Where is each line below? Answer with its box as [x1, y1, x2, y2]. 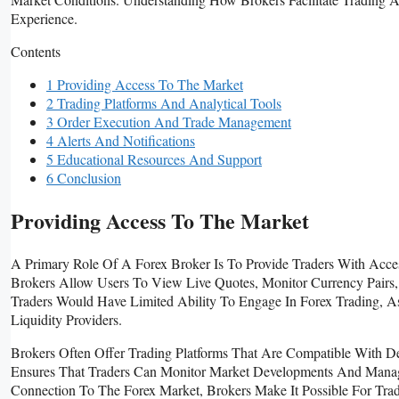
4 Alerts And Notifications [46, 130, 195, 150]
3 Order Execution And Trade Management [46, 111, 291, 131]
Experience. [11, 8, 77, 28]
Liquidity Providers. [11, 309, 122, 329]
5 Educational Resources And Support [46, 149, 262, 168]
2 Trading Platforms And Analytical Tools [46, 93, 281, 112]
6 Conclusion [46, 167, 121, 187]
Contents [11, 41, 61, 61]
